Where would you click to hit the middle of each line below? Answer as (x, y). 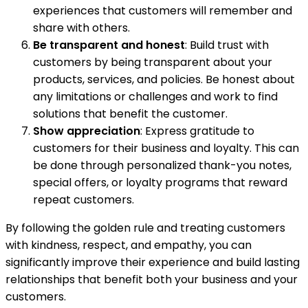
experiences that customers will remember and (163, 11)
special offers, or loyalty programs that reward (160, 183)
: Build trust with (227, 45)
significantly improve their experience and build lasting (153, 263)
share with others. (81, 28)
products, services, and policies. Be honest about (164, 80)
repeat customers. (84, 200)
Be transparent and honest (109, 45)
